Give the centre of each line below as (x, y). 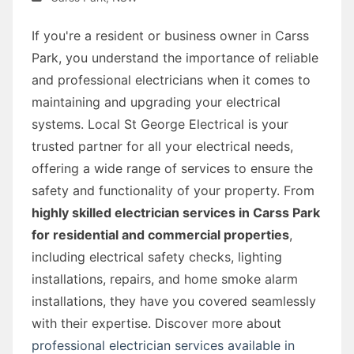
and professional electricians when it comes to (171, 79)
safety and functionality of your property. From (173, 190)
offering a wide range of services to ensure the (172, 168)
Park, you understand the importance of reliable (175, 57)
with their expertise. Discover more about (156, 323)
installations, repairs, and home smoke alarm (165, 279)
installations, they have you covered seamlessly (174, 301)
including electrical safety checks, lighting (157, 256)
